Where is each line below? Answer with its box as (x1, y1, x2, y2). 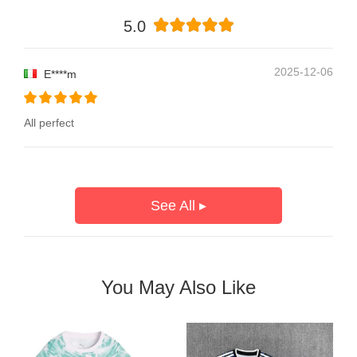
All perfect (24, 116, 74, 129)
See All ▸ (151, 197, 206, 214)
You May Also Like (101, 276, 256, 298)
